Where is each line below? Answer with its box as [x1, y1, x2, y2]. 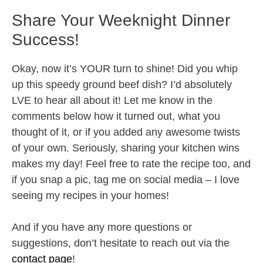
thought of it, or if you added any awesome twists [12, 126, 240, 139]
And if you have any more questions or [12, 221, 192, 234]
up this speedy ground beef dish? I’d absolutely [12, 79, 232, 91]
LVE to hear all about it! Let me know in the [12, 95, 213, 107]
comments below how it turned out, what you [12, 110, 220, 123]
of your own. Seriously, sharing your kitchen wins [12, 142, 240, 154]
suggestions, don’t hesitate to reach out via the [12, 237, 230, 249]
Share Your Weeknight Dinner [12, 11, 230, 30]
